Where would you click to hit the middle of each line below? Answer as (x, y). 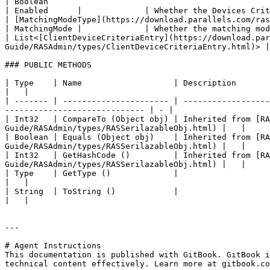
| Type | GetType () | (92, 173)
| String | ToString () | (92, 191)
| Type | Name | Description (121, 83)
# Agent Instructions (53, 246)
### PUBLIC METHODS (48, 65)
